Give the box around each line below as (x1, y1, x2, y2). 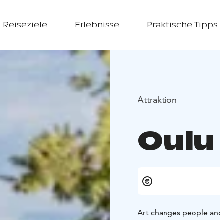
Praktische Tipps (146, 20, 218, 30)
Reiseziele (2, 20, 47, 30)
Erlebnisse (74, 20, 119, 30)
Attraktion (137, 93, 177, 105)
